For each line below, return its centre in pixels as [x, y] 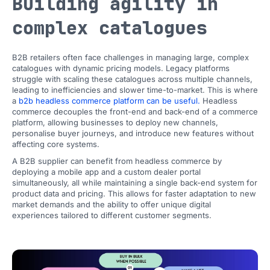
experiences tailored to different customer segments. [112, 215]
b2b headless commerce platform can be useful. [109, 101]
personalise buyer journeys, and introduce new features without [133, 133]
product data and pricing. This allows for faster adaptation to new [134, 193]
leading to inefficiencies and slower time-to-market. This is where [135, 90]
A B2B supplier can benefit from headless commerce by [117, 161]
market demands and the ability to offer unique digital [111, 204]
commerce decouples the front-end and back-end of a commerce [135, 111]
